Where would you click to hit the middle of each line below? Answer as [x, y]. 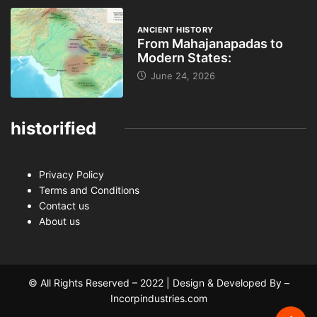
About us [59, 221]
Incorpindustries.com [158, 298]
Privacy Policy [71, 174]
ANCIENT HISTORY [175, 30]
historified [53, 128]
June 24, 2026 [181, 76]
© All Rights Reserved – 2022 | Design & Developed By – [158, 282]
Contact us [64, 205]
